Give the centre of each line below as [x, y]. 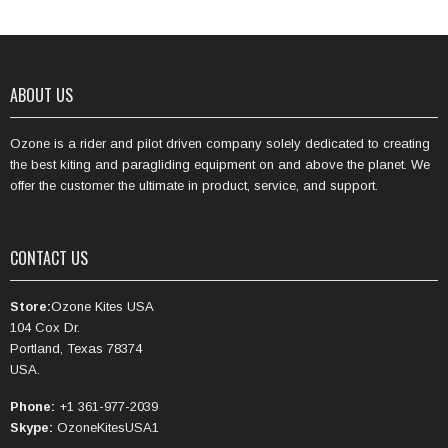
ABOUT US [41, 95]
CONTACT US [49, 258]
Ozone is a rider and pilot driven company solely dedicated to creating [220, 143]
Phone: [32, 406]
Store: [30, 306]
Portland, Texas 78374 [76, 348]
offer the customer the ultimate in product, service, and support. [194, 185]
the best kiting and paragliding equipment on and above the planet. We [220, 164]
